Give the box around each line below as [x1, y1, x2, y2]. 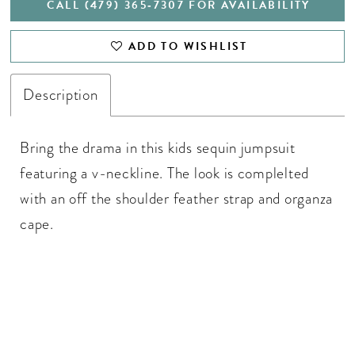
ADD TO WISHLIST [128, 38, 248, 55]
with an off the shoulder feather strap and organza [20, 187, 334, 209]
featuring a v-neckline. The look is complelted [20, 162, 310, 184]
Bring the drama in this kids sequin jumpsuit [20, 136, 296, 158]
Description [23, 84, 98, 106]
